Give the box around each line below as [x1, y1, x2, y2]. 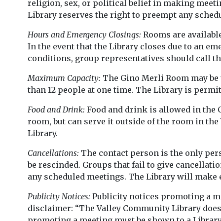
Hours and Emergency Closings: [28, 29, 141, 39]
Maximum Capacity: [28, 73, 101, 83]
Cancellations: [28, 147, 79, 158]
